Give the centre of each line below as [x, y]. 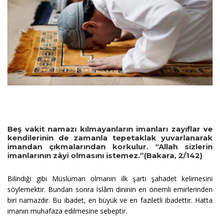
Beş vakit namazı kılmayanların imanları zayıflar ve [110, 129]
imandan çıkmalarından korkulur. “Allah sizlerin [110, 146]
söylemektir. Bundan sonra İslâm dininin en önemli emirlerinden [110, 189]
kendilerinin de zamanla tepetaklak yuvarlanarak [110, 137]
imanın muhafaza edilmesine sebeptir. [67, 211]
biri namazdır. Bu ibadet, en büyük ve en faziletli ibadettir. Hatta [110, 200]
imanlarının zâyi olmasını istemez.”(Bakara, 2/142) [105, 155]
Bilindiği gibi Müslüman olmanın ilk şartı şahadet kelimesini [110, 178]
